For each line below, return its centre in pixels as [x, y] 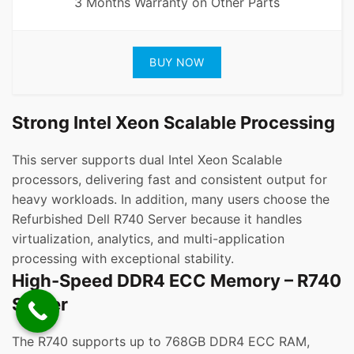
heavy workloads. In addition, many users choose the [171, 200]
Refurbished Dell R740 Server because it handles [157, 219]
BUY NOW [177, 62]
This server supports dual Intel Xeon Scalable [147, 160]
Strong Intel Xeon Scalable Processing [173, 123]
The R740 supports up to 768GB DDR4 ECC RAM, [161, 342]
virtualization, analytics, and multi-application [148, 239]
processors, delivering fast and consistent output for [169, 180]
